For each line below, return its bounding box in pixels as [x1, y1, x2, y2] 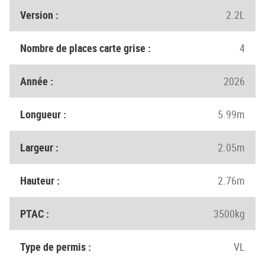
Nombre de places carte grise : [20, 41, 151, 55]
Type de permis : [20, 240, 91, 254]
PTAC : [20, 206, 49, 221]
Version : [20, 8, 59, 22]
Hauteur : [20, 173, 60, 188]
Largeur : [20, 140, 59, 154]
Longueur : [20, 107, 66, 121]
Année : [20, 74, 53, 88]
